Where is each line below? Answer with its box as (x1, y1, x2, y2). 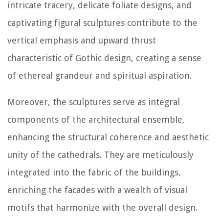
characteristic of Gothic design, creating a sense (7, 53, 201, 64)
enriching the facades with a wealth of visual (7, 185, 187, 196)
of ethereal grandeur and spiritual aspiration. (7, 70, 192, 81)
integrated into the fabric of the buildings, (7, 167, 181, 178)
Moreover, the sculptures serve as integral (7, 97, 180, 108)
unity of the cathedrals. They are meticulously (7, 150, 194, 160)
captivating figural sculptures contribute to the (7, 18, 197, 28)
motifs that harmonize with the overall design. (7, 202, 197, 213)
